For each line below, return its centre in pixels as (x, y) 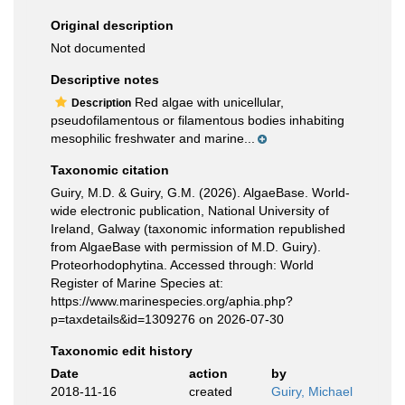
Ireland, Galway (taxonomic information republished (198, 229)
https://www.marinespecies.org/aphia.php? (172, 301)
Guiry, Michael (312, 391)
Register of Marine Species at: (137, 283)
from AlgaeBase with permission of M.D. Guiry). (186, 247)
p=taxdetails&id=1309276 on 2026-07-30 (167, 319)
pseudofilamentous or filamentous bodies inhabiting (198, 120)
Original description (112, 25)
